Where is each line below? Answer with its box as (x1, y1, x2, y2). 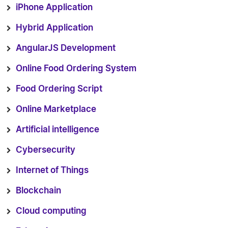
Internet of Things (16, 166, 89, 175)
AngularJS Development (16, 44, 116, 52)
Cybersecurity (16, 146, 75, 154)
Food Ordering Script (16, 84, 102, 93)
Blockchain (16, 186, 61, 195)
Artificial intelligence (16, 125, 99, 134)
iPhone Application (16, 3, 93, 12)
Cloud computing (16, 207, 87, 215)
